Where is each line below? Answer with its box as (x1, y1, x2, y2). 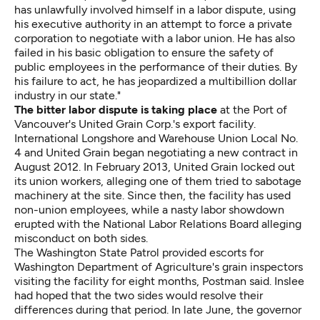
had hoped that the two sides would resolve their (14, 288, 263, 302)
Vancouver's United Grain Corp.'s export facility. (14, 116, 256, 131)
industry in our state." (14, 88, 121, 102)
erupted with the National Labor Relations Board (14, 216, 259, 231)
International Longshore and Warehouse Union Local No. (14, 131, 298, 145)
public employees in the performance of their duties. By (14, 59, 297, 74)
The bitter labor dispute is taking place (14, 102, 217, 116)
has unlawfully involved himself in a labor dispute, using (14, 2, 296, 16)
